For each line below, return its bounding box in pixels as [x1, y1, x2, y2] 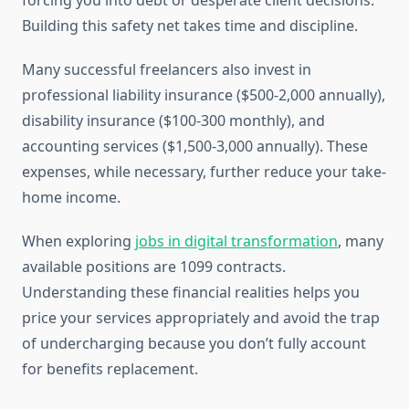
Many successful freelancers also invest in [22, 59, 311, 80]
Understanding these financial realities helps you [22, 282, 360, 303]
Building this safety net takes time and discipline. [22, 16, 358, 37]
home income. [22, 187, 121, 208]
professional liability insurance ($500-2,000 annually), [22, 85, 385, 106]
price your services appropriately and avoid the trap [22, 308, 380, 329]
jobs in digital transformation [135, 231, 338, 252]
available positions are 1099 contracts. [22, 257, 286, 278]
